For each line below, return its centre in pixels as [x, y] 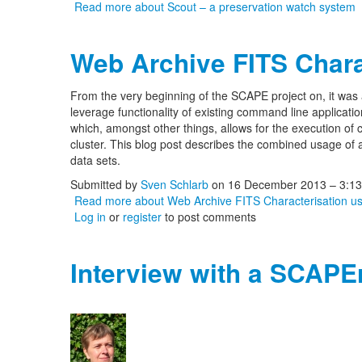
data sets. [95, 160]
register [142, 217]
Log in [90, 217]
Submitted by [105, 184]
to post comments [209, 217]
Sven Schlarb [175, 184]
